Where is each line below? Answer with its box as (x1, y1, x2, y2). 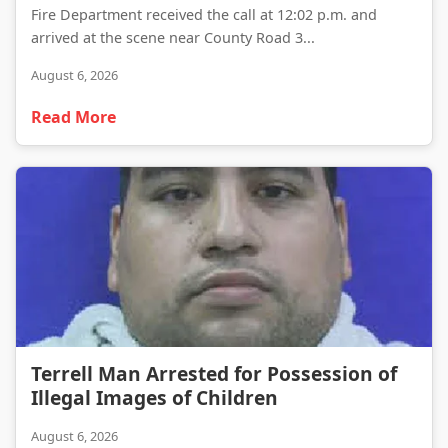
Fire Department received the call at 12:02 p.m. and (31, 5, 377, 24)
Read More (31, 106, 116, 128)
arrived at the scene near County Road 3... (31, 28, 315, 47)
